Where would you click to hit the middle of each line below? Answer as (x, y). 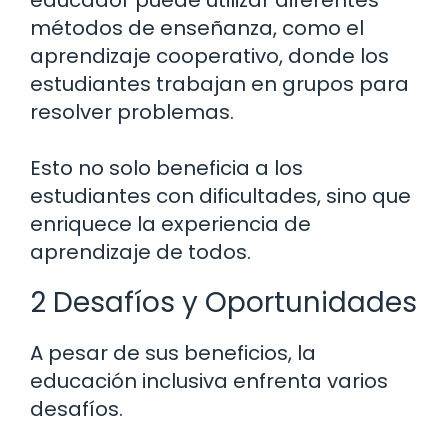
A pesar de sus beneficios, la (173, 353)
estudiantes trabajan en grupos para (219, 84)
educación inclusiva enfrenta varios (209, 381)
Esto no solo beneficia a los (166, 168)
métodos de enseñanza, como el (197, 28)
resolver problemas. (132, 112)
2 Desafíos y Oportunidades (223, 303)
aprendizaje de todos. (140, 252)
